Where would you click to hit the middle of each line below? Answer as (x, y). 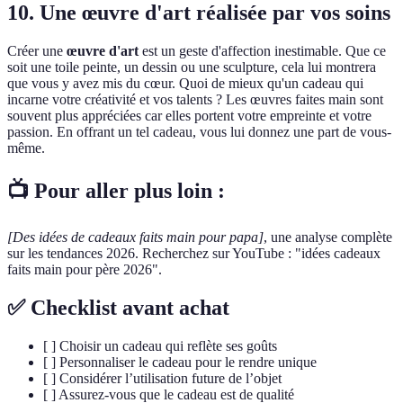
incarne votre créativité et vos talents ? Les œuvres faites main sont (195, 100)
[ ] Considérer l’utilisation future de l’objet (162, 378)
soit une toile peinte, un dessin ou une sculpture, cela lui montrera (192, 67)
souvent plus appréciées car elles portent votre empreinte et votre (189, 116)
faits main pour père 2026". (85, 270)
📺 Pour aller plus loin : (116, 191)
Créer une (37, 51)
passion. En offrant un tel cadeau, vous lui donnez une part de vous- (199, 132)
